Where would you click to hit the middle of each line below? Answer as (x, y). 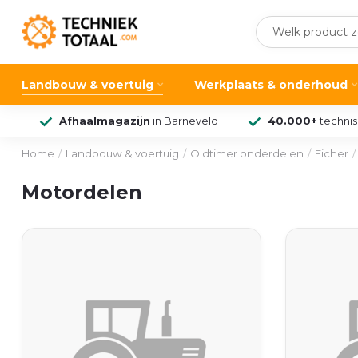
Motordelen (82, 192)
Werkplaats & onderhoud (271, 85)
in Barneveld (184, 121)
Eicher (332, 153)
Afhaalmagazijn (104, 121)
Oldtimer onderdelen (247, 153)
